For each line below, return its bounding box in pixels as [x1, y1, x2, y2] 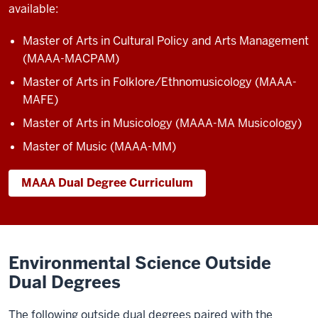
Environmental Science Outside [9, 252, 271, 274]
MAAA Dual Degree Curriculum [21, 175, 193, 190]
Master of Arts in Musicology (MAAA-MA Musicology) [23, 116, 302, 131]
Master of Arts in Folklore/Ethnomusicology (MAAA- [23, 75, 297, 89]
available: [9, 1, 61, 16]
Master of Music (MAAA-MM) [23, 139, 176, 154]
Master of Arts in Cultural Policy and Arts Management [23, 33, 309, 48]
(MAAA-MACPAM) [23, 51, 119, 66]
